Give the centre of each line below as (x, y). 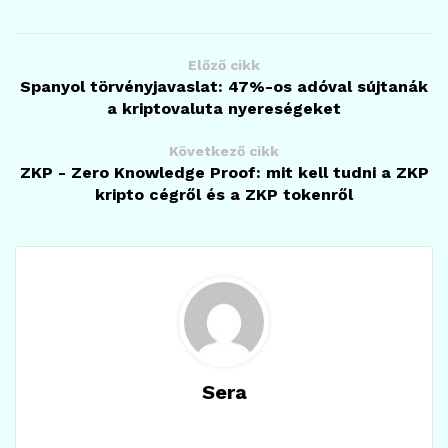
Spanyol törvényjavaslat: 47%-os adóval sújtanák (224, 87)
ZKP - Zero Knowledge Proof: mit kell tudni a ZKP (224, 173)
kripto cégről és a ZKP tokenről (224, 195)
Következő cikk (224, 151)
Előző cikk (224, 65)
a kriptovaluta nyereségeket (224, 109)
